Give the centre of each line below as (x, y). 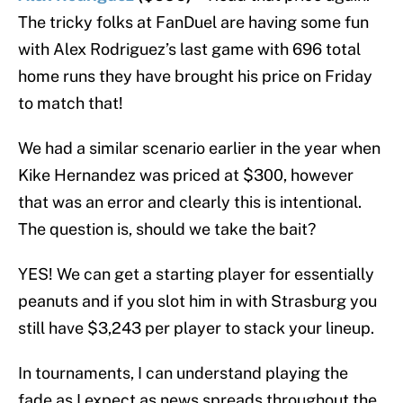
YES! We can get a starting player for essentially (196, 274)
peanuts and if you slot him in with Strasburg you (197, 301)
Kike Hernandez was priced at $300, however (186, 175)
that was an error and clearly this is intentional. (190, 202)
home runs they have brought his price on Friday (195, 76)
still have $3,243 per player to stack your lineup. (196, 328)
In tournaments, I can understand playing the (183, 373)
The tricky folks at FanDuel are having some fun (193, 22)
